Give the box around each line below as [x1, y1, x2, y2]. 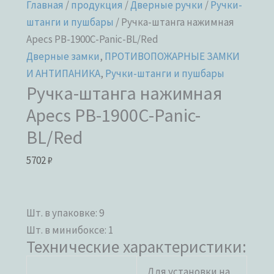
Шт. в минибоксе [26, 223, 105, 237]
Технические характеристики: [26, 235, 247, 257]
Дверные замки [26, 49, 100, 63]
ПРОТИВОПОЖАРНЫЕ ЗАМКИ [105, 49, 240, 63]
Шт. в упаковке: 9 [26, 206, 105, 220]
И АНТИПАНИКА [26, 66, 101, 80]
